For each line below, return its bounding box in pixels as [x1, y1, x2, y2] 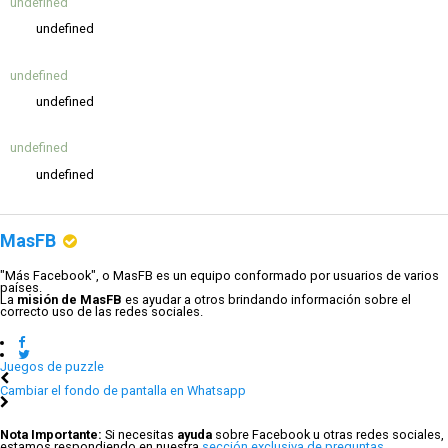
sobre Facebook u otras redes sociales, [212, 426, 444, 442]
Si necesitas [102, 426, 177, 442]
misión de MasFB [17, 292, 122, 308]
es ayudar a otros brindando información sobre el [122, 292, 411, 308]
